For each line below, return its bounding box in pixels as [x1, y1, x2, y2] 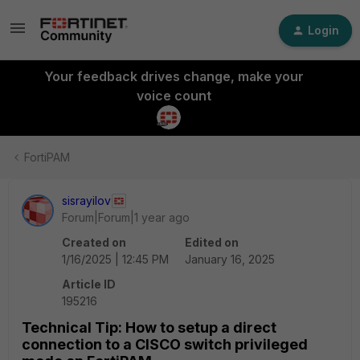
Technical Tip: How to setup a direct [22, 319, 276, 336]
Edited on [185, 235, 239, 249]
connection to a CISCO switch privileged [22, 336, 308, 353]
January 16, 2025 [185, 252, 275, 266]
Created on [62, 235, 126, 249]
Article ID [62, 277, 116, 291]
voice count [136, 88, 211, 104]
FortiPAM [24, 150, 70, 164]
